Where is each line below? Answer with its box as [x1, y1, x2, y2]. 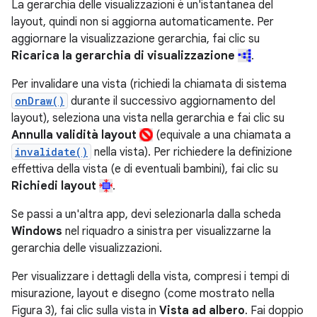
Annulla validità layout [11, 128, 137, 143]
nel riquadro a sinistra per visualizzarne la [62, 224, 271, 239]
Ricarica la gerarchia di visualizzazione [11, 49, 235, 64]
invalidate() [15, 145, 88, 159]
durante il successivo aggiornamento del [68, 94, 275, 109]
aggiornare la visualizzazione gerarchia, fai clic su [11, 32, 260, 47]
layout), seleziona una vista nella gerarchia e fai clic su [11, 111, 284, 126]
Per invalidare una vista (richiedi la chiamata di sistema [11, 77, 287, 92]
